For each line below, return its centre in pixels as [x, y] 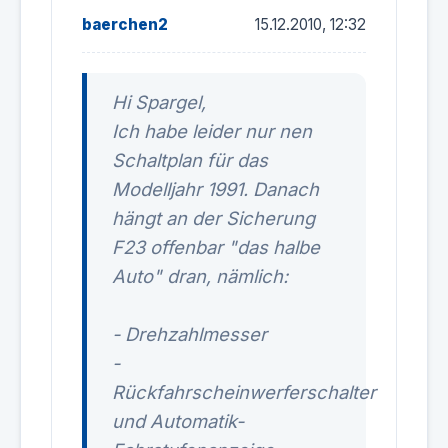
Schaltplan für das [190, 160]
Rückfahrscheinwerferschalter [244, 392]
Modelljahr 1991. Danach [215, 189]
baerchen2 [125, 24]
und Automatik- [178, 421]
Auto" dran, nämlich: [200, 276]
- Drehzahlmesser [189, 334]
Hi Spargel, [159, 102]
